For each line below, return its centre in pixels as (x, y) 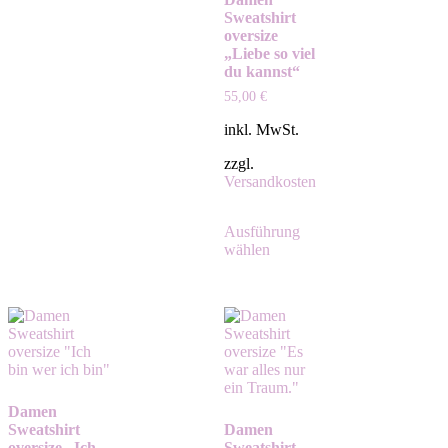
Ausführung (262, 232)
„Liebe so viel (269, 54)
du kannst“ (262, 72)
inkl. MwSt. (261, 130)
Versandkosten (270, 182)
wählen (247, 250)
